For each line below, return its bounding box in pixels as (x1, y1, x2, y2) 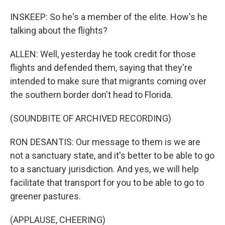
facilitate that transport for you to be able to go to (10, 177, 204, 188)
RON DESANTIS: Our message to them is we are (10, 137, 200, 147)
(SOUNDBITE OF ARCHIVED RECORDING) (10, 113, 171, 124)
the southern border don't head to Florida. (10, 89, 173, 100)
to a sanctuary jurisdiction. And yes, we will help (10, 164, 199, 174)
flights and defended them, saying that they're (10, 62, 192, 73)
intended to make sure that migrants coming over (10, 76, 206, 86)
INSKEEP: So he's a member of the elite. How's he (10, 12, 207, 22)
